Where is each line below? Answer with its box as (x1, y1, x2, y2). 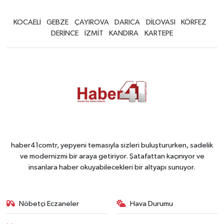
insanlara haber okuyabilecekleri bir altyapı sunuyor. (28, 163, 195, 171)
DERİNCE (51, 29, 79, 37)
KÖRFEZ (181, 18, 206, 26)
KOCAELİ (13, 18, 41, 26)
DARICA (114, 18, 140, 26)
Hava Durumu (130, 199, 173, 207)
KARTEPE (144, 29, 173, 37)
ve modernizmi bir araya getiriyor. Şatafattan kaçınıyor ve (19, 152, 204, 160)
